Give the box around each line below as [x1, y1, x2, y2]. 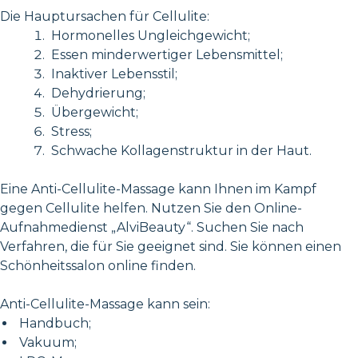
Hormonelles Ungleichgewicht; [48, 27, 250, 43]
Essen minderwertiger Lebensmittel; [48, 46, 283, 62]
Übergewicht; [48, 104, 138, 120]
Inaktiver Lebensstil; [48, 66, 177, 82]
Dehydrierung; [48, 85, 145, 101]
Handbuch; [16, 315, 91, 331]
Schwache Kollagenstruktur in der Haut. [48, 142, 312, 158]
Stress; [48, 123, 92, 139]
